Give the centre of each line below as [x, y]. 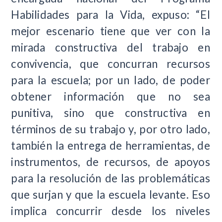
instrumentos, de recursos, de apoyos [111, 162]
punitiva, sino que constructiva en [111, 112]
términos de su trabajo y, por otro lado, [111, 129]
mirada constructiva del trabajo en [111, 47]
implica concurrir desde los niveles [111, 211]
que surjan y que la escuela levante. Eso [111, 194]
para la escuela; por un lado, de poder [111, 80]
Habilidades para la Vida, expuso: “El [111, 14]
